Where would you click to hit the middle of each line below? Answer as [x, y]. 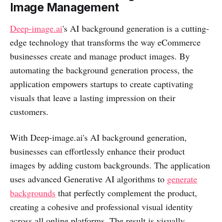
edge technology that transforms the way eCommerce [105, 42]
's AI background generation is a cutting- [136, 28]
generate [182, 179]
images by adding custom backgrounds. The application [110, 165]
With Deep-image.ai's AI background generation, [98, 138]
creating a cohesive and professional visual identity [101, 207]
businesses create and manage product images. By [100, 56]
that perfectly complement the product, [126, 193]
